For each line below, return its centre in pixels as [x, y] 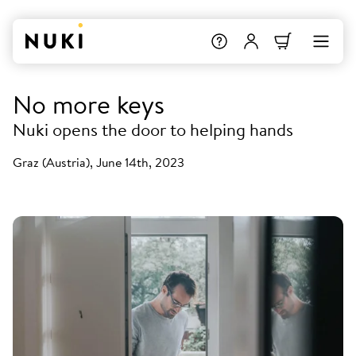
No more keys [89, 104]
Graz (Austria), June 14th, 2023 [99, 162]
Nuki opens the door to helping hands [153, 130]
